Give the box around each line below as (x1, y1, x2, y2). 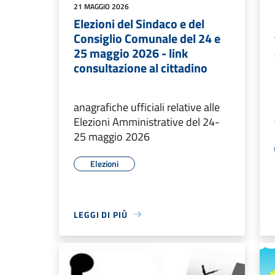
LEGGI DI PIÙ (74, 207, 128, 221)
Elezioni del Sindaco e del (74, 14, 204, 33)
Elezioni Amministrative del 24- (74, 113, 220, 130)
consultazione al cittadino (74, 58, 207, 77)
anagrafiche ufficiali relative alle (74, 98, 220, 115)
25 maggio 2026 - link (74, 43, 188, 63)
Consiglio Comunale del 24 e (74, 28, 220, 48)
